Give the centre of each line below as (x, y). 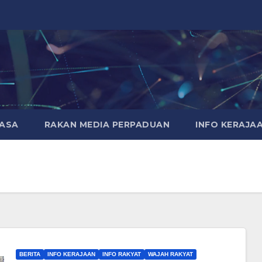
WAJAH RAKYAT (170, 254)
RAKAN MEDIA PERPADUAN (107, 124)
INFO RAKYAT (121, 254)
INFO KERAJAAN (71, 254)
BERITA (30, 254)
